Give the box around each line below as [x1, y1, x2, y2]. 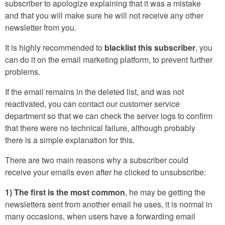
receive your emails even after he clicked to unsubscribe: [5, 166, 206, 178]
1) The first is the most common [5, 186, 125, 198]
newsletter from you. [5, 22, 76, 34]
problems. [5, 66, 40, 78]
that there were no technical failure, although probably [5, 122, 195, 134]
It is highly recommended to [5, 42, 102, 54]
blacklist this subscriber [102, 42, 195, 54]
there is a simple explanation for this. [5, 134, 135, 146]
